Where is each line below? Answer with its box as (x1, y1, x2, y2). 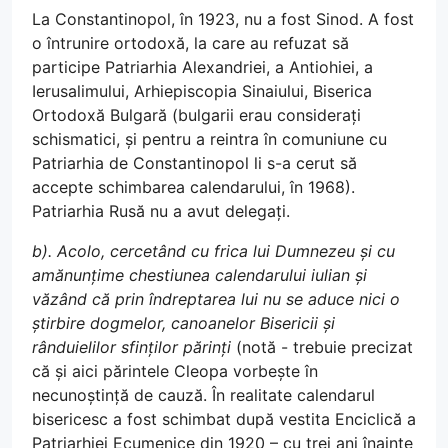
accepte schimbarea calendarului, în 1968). (32, 177, 355, 197)
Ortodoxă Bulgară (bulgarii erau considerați (32, 105, 361, 125)
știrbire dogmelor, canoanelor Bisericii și (32, 313, 335, 333)
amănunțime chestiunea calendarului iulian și (32, 265, 367, 285)
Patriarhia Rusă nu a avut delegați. (32, 201, 290, 221)
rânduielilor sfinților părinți (32, 337, 231, 357)
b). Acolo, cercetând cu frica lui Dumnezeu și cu (32, 241, 395, 261)
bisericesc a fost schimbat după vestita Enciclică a (32, 409, 416, 429)
